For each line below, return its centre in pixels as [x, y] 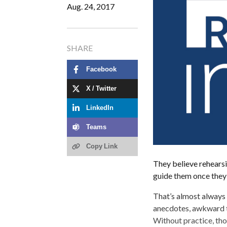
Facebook [101, 69]
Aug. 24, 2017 [91, 6]
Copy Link [102, 146]
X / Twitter [101, 89]
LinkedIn [100, 108]
